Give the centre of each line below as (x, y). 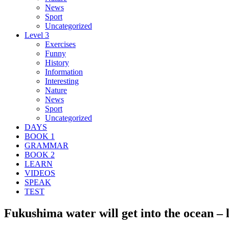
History (57, 62)
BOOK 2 (40, 154)
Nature (56, 90)
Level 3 (37, 35)
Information (64, 72)
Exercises (60, 44)
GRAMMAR (47, 145)
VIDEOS (40, 173)
